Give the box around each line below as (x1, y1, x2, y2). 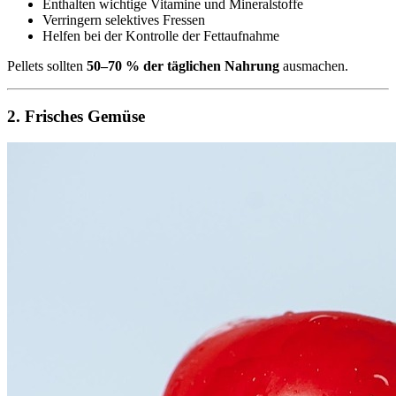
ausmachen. (279, 57, 348, 73)
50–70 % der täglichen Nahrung (87, 57, 279, 73)
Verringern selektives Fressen (42, 11, 205, 27)
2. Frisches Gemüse (7, 106, 145, 126)
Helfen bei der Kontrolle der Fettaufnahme (42, 27, 279, 43)
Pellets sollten (7, 57, 87, 73)
